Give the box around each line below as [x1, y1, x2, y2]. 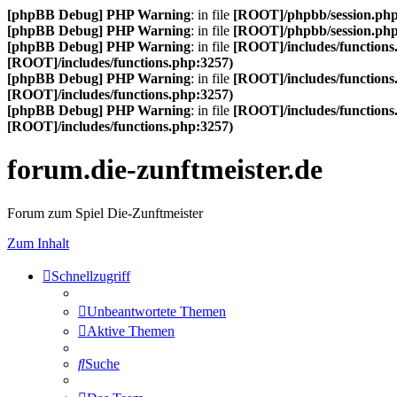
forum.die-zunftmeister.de [7, 153, 323, 186]
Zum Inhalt [7, 235, 69, 251]
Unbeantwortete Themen [87, 303, 226, 319]
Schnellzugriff [51, 268, 130, 284]
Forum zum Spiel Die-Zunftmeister [7, 205, 203, 221]
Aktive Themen [87, 323, 175, 339]
